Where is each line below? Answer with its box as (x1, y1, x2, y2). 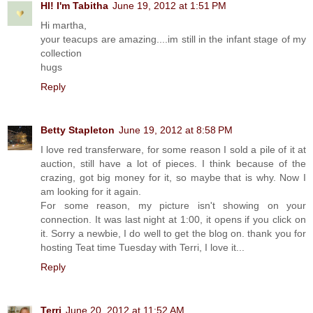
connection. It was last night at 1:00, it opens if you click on (41, 213, 306, 225)
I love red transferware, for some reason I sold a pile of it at (41, 143, 306, 155)
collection (41, 47, 82, 59)
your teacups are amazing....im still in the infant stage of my (41, 33, 306, 45)
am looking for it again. (41, 185, 141, 197)
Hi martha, (41, 19, 87, 31)
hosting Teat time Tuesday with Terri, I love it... (41, 241, 245, 253)
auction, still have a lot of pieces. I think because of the (41, 157, 306, 169)
